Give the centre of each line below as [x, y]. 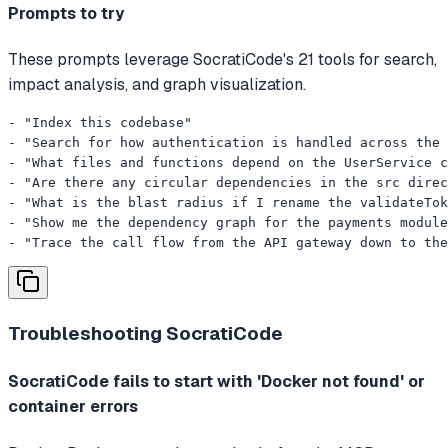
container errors [73, 407]
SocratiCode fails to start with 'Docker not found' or [216, 382]
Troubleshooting [87, 334]
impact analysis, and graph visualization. [157, 85]
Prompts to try [66, 14]
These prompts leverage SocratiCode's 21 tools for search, [222, 60]
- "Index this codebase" [100, 123]
